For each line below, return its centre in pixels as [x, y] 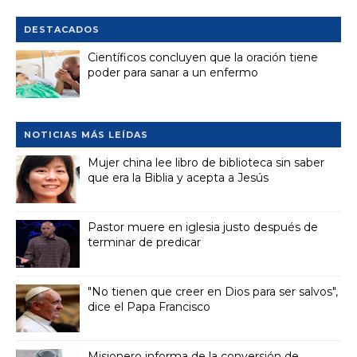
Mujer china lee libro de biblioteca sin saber [206, 163]
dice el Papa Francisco [149, 307]
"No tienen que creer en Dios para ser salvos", [213, 292]
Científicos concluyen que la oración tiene [203, 58]
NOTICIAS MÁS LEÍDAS [86, 135]
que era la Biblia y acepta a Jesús [178, 178]
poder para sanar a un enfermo [173, 73]
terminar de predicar [144, 243]
